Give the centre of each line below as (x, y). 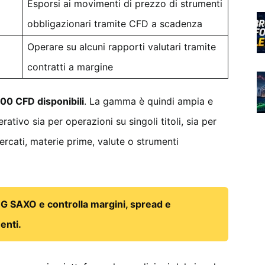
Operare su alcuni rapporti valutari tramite (122, 47)
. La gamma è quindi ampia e (148, 101)
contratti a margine (70, 67)
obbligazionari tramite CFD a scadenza (115, 24)
